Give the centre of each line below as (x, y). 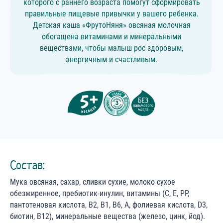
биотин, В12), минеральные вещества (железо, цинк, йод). (108, 217)
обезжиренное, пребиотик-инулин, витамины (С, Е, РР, (100, 194)
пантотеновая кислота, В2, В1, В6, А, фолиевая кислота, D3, (109, 205)
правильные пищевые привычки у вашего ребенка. (111, 14)
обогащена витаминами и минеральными (111, 37)
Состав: (27, 165)
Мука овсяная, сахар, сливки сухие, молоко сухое (93, 182)
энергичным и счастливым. (111, 60)
